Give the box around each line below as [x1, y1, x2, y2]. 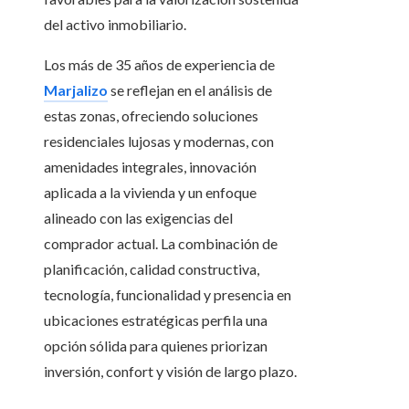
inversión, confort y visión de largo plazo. [44, 362, 297, 381]
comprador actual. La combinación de [44, 235, 278, 253]
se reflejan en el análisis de [108, 81, 272, 100]
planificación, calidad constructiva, [44, 260, 259, 278]
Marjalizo [44, 81, 108, 100]
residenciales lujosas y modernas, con [44, 132, 274, 151]
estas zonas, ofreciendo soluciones [44, 107, 258, 125]
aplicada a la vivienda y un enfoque [44, 184, 257, 202]
